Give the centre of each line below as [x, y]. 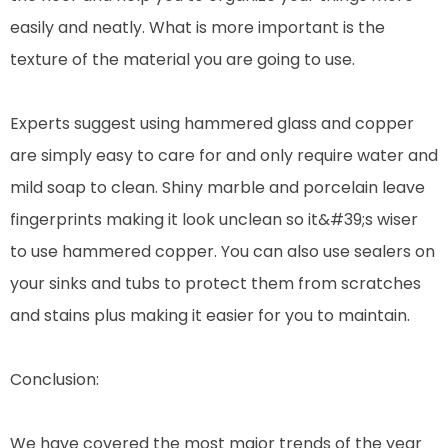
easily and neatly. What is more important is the [197, 27]
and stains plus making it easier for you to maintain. [210, 315]
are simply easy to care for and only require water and [224, 155]
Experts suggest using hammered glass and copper [212, 123]
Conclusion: [54, 379]
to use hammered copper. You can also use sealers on [222, 251]
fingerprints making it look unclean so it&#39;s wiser [214, 219]
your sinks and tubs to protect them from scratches [215, 283]
